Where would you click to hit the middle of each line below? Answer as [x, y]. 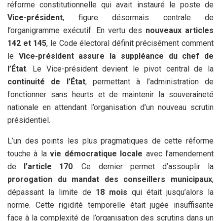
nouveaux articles [180, 31]
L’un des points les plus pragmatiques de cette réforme [110, 141]
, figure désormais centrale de [138, 18]
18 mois [111, 192]
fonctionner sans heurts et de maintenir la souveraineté [110, 95]
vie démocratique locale [96, 154]
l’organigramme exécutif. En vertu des [76, 31]
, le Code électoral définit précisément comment [130, 43]
